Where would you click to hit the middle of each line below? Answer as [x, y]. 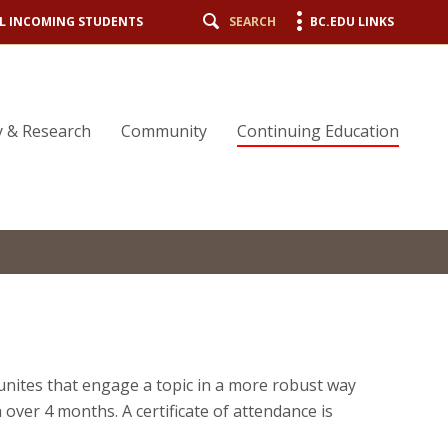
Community [164, 131]
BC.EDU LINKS [352, 21]
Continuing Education [318, 131]
